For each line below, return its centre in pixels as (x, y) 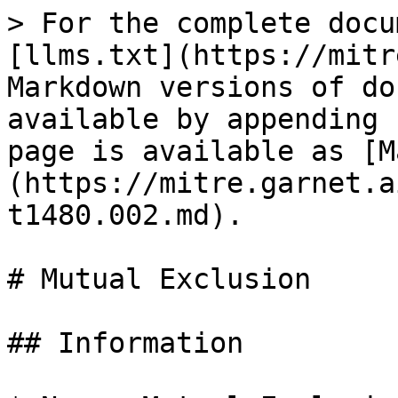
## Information (125, 343)
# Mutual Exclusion (159, 279)
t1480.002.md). (125, 215)
